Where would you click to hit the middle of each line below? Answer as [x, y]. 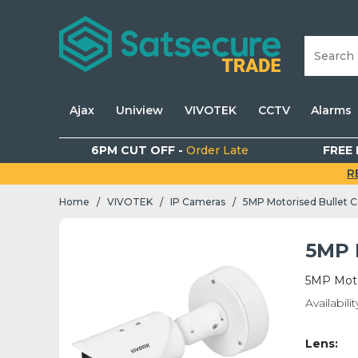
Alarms [332, 110]
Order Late [217, 150]
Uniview [140, 110]
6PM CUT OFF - [138, 150]
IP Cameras [198, 202]
